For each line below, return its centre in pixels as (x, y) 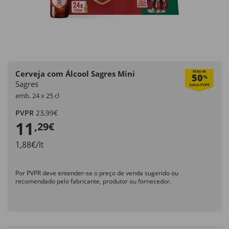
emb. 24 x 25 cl (37, 96)
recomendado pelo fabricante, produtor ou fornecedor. (93, 181)
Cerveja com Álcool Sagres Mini (75, 74)
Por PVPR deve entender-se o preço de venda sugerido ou (97, 173)
